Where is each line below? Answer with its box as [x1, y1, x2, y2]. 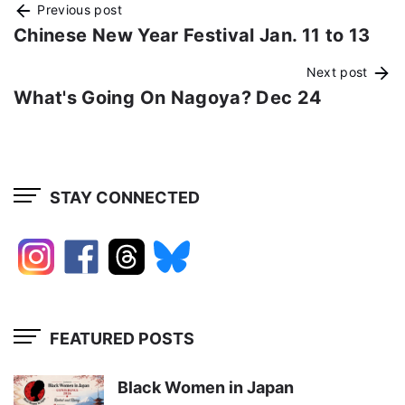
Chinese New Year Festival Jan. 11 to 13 [14, 24, 371, 47]
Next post [306, 64, 372, 80]
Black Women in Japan [118, 378, 294, 398]
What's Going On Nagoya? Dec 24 [14, 87, 323, 109]
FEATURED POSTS [50, 328, 194, 348]
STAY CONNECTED [50, 187, 200, 207]
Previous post [33, 2, 122, 18]
